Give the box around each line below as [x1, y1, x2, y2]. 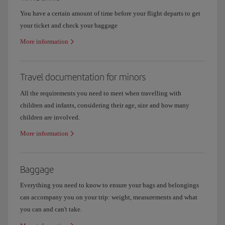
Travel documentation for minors [20, 71, 146, 83]
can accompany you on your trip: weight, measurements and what [20, 193, 197, 201]
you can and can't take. [20, 205, 82, 213]
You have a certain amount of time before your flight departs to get [20, 9, 200, 17]
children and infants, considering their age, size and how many [20, 101, 189, 109]
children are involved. [20, 113, 80, 121]
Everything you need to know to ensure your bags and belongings [20, 181, 199, 189]
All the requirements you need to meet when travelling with [20, 89, 181, 97]
